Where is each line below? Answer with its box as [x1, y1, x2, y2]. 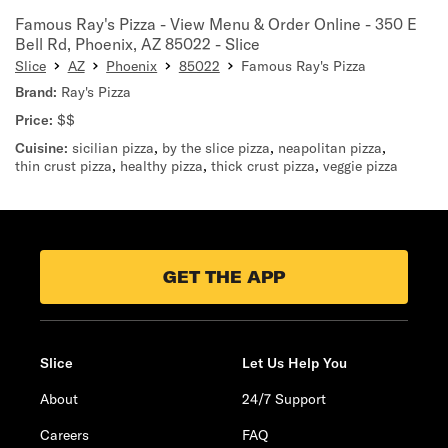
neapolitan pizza [278, 139, 382, 157]
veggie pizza [323, 157, 398, 175]
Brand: [15, 83, 57, 101]
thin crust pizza [15, 157, 112, 175]
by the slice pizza [162, 139, 270, 157]
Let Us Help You [242, 354, 348, 372]
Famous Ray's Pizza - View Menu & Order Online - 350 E [15, 14, 417, 34]
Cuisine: [15, 139, 68, 157]
